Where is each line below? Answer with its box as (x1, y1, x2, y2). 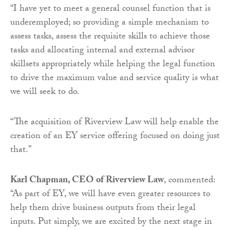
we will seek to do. (10, 84, 80, 101)
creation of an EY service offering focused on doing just (10, 128, 220, 145)
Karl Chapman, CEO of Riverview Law (10, 172, 164, 189)
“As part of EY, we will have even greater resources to (10, 186, 210, 203)
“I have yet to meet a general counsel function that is (10, 1, 210, 17)
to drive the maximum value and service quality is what (10, 70, 219, 87)
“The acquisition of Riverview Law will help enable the (10, 114, 219, 131)
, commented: (164, 172, 215, 189)
